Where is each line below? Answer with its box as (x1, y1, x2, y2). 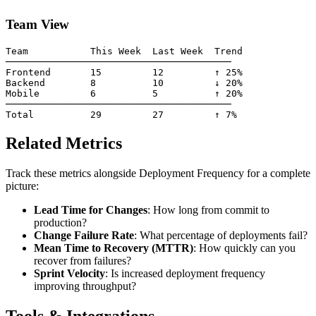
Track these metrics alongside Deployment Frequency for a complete (6, 166, 310, 179)
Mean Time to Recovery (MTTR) (34, 241, 193, 254)
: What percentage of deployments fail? (134, 229, 308, 241)
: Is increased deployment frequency (105, 267, 265, 279)
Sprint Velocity (34, 267, 105, 279)
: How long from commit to (147, 203, 269, 216)
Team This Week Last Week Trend (6, 46, 243, 56)
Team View (6, 17, 69, 32)
